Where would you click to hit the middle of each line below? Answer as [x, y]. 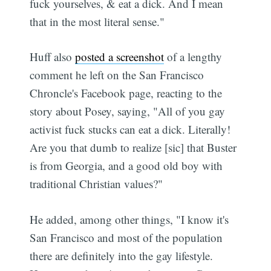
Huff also [53, 57]
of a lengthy [193, 57]
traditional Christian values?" [96, 184]
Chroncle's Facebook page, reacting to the [126, 93]
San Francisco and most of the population [126, 237]
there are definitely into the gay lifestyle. [122, 255]
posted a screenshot [120, 57]
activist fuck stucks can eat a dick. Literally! [130, 129]
